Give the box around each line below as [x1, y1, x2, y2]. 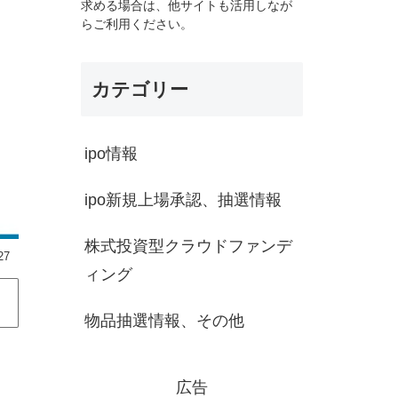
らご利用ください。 [81, 17, 193, 31]
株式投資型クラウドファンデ [84, 237, 292, 256]
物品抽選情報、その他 [84, 312, 244, 330]
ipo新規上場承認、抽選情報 [84, 191, 282, 210]
